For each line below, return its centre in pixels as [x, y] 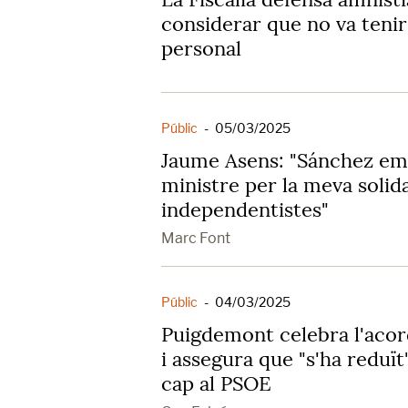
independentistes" [245, 209]
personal [201, 48]
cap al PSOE [216, 383]
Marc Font [196, 238]
